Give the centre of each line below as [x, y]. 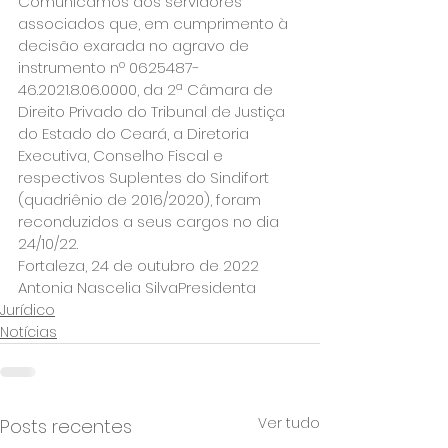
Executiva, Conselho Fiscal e [122, 155]
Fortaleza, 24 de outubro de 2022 [138, 265]
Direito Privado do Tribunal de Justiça [153, 111]
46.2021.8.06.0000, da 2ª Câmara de [147, 89]
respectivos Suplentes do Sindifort [145, 177]
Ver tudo [289, 423]
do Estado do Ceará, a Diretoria [135, 133]
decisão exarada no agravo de [135, 45]
